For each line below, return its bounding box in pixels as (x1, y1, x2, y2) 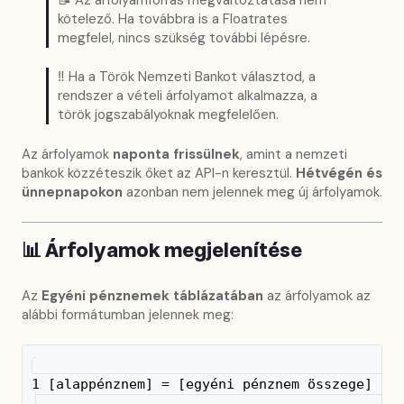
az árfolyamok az (263, 286, 371, 305)
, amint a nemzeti (240, 144, 347, 163)
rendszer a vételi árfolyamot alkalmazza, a (58, 87, 317, 106)
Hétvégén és (296, 163, 382, 182)
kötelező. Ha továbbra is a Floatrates (58, 9, 288, 28)
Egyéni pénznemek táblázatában (41, 286, 263, 305)
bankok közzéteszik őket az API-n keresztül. (22, 163, 296, 182)
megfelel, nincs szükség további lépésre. (58, 28, 310, 47)
